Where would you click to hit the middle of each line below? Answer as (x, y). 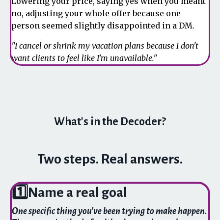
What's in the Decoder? (110, 122)
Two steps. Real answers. (110, 159)
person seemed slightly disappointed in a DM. (103, 26)
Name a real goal (78, 192)
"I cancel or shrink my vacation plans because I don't (105, 46)
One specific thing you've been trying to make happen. (110, 211)
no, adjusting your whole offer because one (96, 13)
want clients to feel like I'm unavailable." (84, 58)
